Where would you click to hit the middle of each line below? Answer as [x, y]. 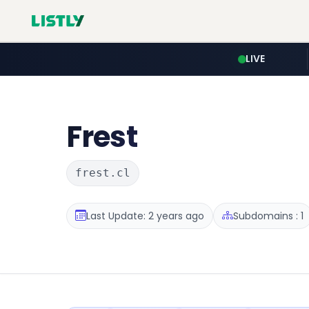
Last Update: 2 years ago [145, 216]
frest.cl [103, 173]
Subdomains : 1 [268, 216]
